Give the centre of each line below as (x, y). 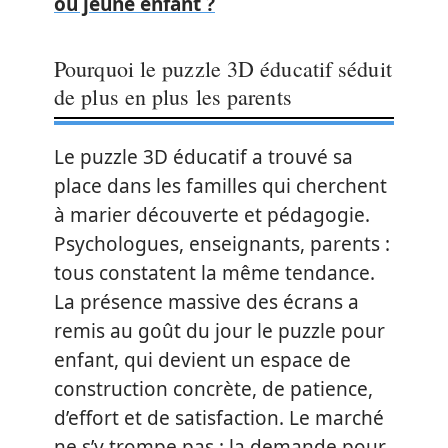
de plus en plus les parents (173, 96)
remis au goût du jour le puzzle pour (219, 330)
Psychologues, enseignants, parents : (222, 243)
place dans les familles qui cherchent (220, 185)
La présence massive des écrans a (206, 301)
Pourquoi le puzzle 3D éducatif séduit (223, 68)
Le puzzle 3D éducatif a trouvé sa (203, 156)
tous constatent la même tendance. (214, 272)
